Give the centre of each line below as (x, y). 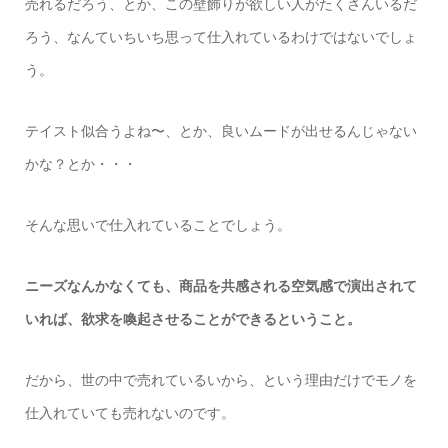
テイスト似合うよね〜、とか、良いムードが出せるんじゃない (220, 131)
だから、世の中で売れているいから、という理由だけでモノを (220, 380)
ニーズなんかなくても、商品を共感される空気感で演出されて (220, 286)
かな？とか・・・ (80, 164)
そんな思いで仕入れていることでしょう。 (157, 225)
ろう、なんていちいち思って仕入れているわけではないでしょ (220, 37)
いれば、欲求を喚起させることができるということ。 (192, 319)
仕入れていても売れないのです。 (129, 413)
